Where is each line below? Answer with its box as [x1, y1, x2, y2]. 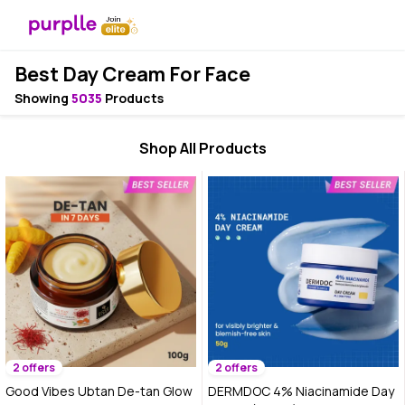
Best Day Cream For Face [14, 61, 250, 88]
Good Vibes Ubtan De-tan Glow [5, 382, 193, 400]
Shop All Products [138, 138, 267, 158]
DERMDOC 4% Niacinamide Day [208, 382, 394, 400]
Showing [14, 89, 71, 107]
